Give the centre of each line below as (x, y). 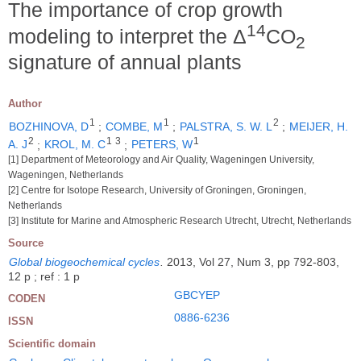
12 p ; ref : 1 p (44, 277)
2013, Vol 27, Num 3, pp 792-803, (253, 262)
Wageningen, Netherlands (66, 175)
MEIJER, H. (319, 126)
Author (25, 104)
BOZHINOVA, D (49, 126)
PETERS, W (162, 145)
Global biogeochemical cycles (84, 262)
